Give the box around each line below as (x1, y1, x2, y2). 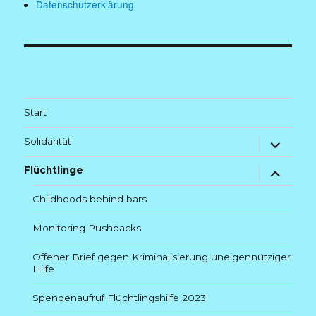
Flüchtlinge (24, 164, 84, 176)
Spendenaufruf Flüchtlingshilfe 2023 (32, 291, 207, 303)
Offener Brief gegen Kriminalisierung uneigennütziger (32, 251, 291, 263)
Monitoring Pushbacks (32, 222, 142, 234)
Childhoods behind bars (32, 193, 147, 205)
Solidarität (24, 135, 72, 147)
